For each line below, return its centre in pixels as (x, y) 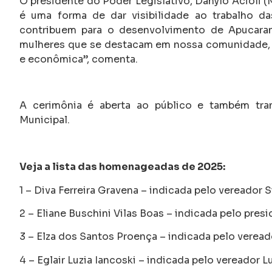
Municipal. (45, 120)
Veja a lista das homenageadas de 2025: (122, 167)
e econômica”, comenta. (79, 59)
